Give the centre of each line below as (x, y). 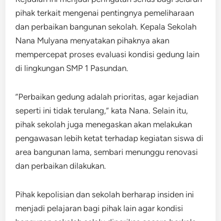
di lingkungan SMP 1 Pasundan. (72, 68)
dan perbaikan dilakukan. (61, 166)
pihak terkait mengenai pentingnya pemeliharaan (105, 13)
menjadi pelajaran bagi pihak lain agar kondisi (99, 208)
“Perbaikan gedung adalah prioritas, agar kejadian (107, 96)
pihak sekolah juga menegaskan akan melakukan (104, 124)
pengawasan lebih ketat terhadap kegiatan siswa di (110, 138)
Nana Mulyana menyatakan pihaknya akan (92, 40)
